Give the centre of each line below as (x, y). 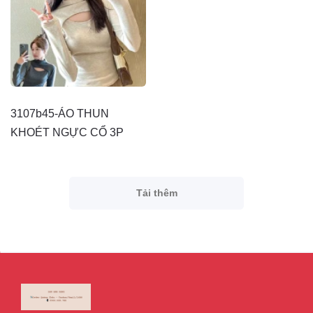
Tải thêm (156, 193)
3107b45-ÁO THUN (60, 114)
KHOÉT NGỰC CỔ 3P (67, 132)
